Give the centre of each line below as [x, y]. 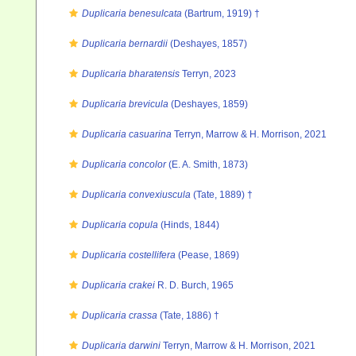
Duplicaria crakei [118, 285]
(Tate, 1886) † [188, 315]
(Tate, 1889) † [222, 195]
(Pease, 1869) [207, 255]
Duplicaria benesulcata [132, 14]
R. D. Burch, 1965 [194, 285]
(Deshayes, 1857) [207, 44]
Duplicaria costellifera [129, 255]
